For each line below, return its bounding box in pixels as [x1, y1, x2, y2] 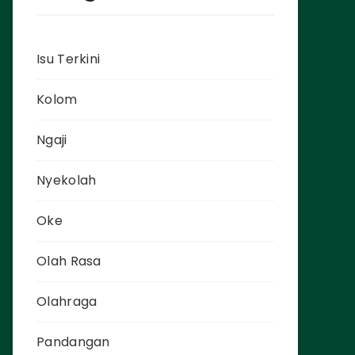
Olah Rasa [36, 252, 101, 271]
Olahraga [36, 292, 97, 311]
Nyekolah [36, 171, 97, 190]
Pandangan [36, 333, 110, 352]
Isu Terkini [36, 50, 101, 69]
